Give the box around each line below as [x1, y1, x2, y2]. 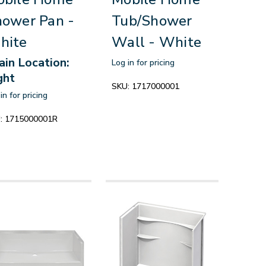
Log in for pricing [112, 56, 175, 68]
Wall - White [112, 32, 202, 52]
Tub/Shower [112, 11, 192, 30]
